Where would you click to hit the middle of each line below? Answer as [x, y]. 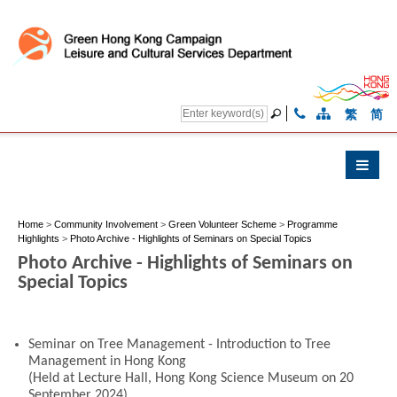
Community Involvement [106, 225]
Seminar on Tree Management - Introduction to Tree [179, 344]
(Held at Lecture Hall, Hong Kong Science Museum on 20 [191, 378]
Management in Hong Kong [107, 361]
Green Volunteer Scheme [222, 225]
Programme [312, 225]
